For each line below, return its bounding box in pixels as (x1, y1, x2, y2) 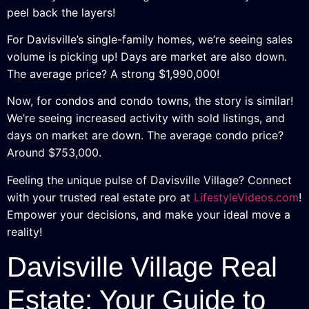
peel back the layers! (7, 5, 115, 19)
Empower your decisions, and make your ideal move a (7, 207, 290, 221)
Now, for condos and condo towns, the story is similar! (7, 94, 293, 108)
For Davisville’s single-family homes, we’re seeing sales (7, 32, 292, 46)
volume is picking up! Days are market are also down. (7, 49, 287, 63)
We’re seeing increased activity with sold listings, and (7, 111, 285, 126)
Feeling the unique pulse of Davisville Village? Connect (7, 172, 292, 187)
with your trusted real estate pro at (7, 190, 194, 204)
